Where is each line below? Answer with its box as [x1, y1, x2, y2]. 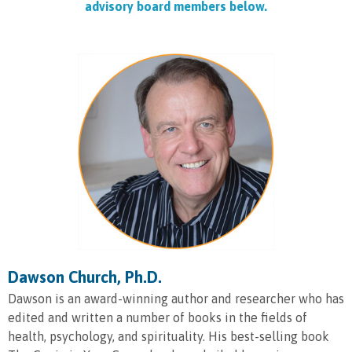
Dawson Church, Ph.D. [8, 267, 162, 286]
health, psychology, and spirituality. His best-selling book [8, 328, 329, 343]
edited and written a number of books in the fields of [8, 310, 307, 324]
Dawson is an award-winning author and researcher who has [8, 291, 344, 306]
